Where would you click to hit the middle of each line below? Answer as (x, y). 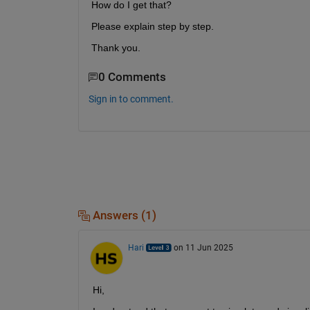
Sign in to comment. (131, 99)
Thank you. (116, 48)
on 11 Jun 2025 (203, 247)
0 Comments (132, 77)
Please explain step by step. (152, 27)
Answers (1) (123, 215)
